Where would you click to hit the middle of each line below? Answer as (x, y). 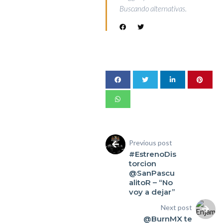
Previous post (150, 142)
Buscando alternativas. (153, 8)
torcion (142, 163)
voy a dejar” (152, 192)
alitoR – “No (151, 182)
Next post (177, 207)
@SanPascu (152, 173)
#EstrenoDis (152, 154)
